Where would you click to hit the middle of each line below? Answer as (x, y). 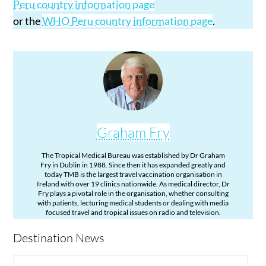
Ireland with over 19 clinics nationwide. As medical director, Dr (133, 184)
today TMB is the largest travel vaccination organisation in (133, 175)
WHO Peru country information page (128, 21)
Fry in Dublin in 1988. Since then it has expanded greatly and (133, 165)
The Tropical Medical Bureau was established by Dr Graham (133, 156)
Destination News (59, 238)
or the (28, 21)
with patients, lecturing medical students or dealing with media (133, 203)
